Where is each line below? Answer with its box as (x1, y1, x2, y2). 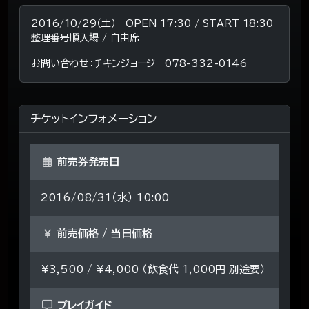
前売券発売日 (54, 157, 120, 168)
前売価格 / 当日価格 (54, 228, 153, 239)
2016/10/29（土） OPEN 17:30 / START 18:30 (31, 19, 273, 29)
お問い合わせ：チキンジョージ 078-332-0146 (31, 59, 257, 69)
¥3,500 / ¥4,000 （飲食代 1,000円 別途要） (41, 264, 266, 275)
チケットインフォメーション (30, 113, 157, 125)
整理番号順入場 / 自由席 (31, 33, 139, 43)
